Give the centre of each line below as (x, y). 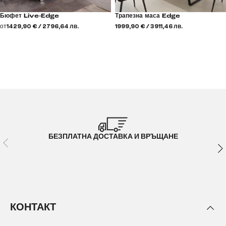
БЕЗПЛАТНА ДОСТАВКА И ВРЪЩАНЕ (113, 137)
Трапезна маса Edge (148, 16)
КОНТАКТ (33, 207)
